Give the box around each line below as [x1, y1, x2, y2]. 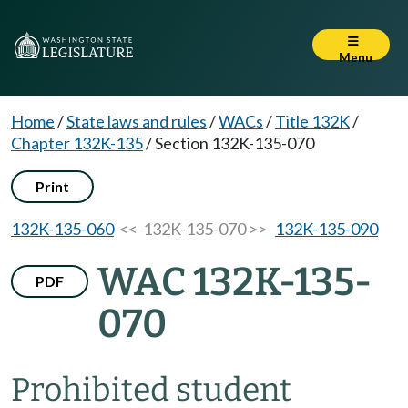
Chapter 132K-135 [11, 133, 143, 153]
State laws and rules [66, 111, 207, 131]
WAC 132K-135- [97, 259, 372, 305]
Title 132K [275, 111, 350, 131]
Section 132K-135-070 [155, 133, 314, 153]
